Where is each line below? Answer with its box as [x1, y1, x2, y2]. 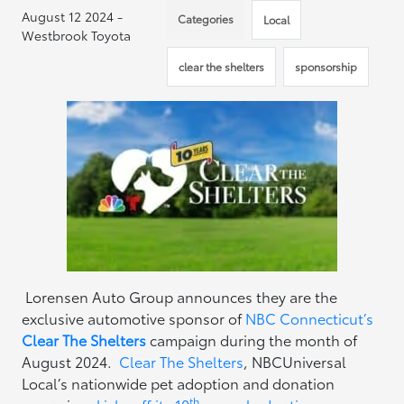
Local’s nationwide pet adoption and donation [22, 372, 335, 393]
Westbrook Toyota [22, 26, 132, 44]
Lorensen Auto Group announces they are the [22, 286, 338, 307]
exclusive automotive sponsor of [22, 308, 246, 328]
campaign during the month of [146, 329, 358, 350]
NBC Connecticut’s [245, 308, 374, 328]
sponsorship [295, 59, 358, 74]
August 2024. [22, 351, 120, 372]
